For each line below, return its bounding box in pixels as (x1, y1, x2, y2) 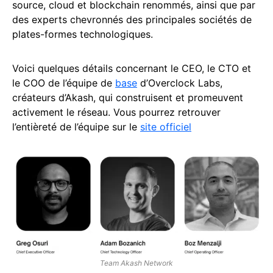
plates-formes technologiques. (12, 27, 153, 40)
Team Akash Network (100, 258, 173, 268)
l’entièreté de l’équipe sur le (12, 120, 140, 133)
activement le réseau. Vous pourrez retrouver (12, 105, 221, 118)
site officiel (140, 120, 191, 133)
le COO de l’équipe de (12, 76, 115, 89)
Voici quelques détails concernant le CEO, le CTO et (12, 62, 251, 74)
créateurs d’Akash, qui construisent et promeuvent (12, 91, 243, 104)
